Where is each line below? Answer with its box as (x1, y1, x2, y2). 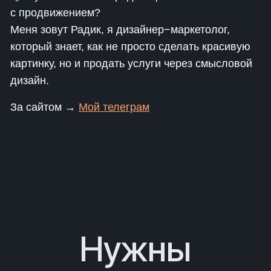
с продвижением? (10, 7, 100, 19)
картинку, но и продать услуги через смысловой (10, 57, 252, 70)
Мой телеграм (79, 101, 149, 113)
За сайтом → (10, 101, 79, 113)
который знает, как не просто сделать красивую (10, 41, 250, 53)
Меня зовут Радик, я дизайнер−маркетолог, (10, 24, 230, 36)
